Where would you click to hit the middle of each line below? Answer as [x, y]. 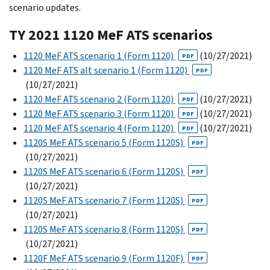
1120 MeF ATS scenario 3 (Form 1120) [99, 113]
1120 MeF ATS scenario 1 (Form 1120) [99, 55]
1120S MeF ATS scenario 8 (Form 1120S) [104, 229]
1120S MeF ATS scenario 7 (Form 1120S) [104, 200]
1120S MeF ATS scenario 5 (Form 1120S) [104, 142]
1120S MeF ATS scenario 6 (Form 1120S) [104, 171]
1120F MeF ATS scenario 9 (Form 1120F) [104, 258]
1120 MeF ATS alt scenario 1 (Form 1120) [106, 70]
